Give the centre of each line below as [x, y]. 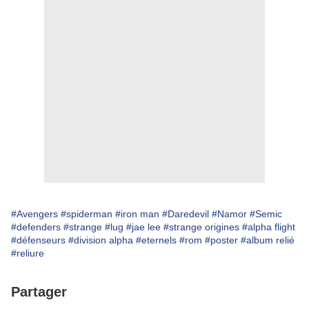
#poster [221, 240]
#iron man [137, 214]
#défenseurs [38, 240]
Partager [39, 292]
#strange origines [201, 227]
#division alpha [101, 240]
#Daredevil [186, 214]
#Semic [266, 214]
